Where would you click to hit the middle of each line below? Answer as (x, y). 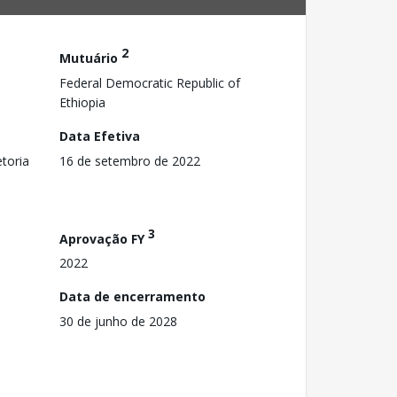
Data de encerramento (132, 297)
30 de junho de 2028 (118, 322)
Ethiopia (82, 102)
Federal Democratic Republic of (150, 82)
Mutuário (90, 58)
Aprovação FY (104, 238)
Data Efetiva (100, 136)
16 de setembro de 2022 (130, 160)
